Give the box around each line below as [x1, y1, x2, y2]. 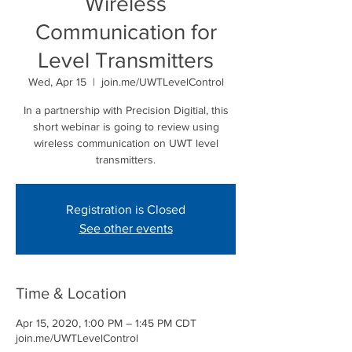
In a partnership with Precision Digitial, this [23, 104, 229, 116]
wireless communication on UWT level [33, 137, 218, 149]
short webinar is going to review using [32, 120, 219, 133]
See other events [79, 222, 173, 235]
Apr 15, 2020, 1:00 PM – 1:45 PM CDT [16, 317, 196, 329]
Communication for [35, 20, 217, 44]
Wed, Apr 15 [27, 75, 86, 88]
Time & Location [16, 284, 126, 302]
